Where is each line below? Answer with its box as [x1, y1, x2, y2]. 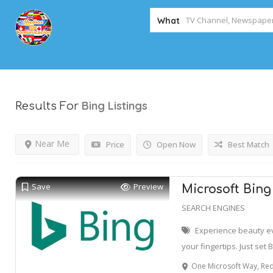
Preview [133, 181, 163, 192]
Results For [15, 100, 82, 112]
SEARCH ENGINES [181, 202, 245, 213]
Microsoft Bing [181, 183, 271, 196]
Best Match [226, 139, 269, 150]
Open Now [155, 139, 196, 150]
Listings [108, 99, 147, 113]
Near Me [35, 138, 69, 149]
